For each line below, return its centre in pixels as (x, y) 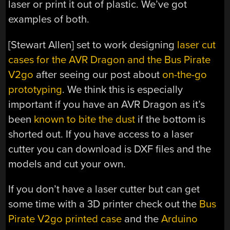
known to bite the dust (85, 119)
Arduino (180, 219)
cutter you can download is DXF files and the (110, 149)
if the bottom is (170, 119)
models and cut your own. (67, 164)
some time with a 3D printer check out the (104, 204)
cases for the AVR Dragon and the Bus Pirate (110, 60)
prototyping (35, 89)
